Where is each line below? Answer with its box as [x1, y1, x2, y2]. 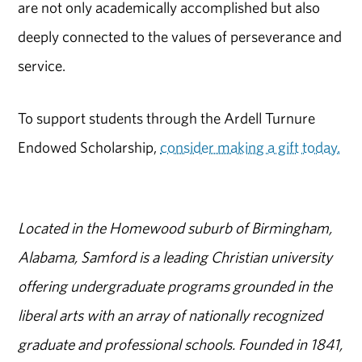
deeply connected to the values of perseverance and [18, 26, 343, 46]
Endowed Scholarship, [18, 137, 161, 157]
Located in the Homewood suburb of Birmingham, [18, 218, 333, 238]
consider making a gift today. [160, 137, 341, 157]
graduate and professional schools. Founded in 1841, [18, 335, 343, 355]
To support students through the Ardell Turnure [18, 107, 316, 128]
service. [18, 55, 66, 75]
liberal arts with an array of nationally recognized [18, 305, 323, 326]
